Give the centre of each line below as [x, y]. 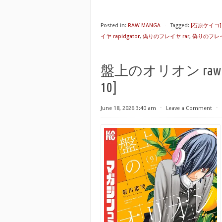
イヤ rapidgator [120, 36]
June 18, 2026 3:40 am [128, 108]
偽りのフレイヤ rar [166, 36]
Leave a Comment [189, 108]
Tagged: [180, 26]
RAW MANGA [144, 26]
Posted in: [113, 26]
